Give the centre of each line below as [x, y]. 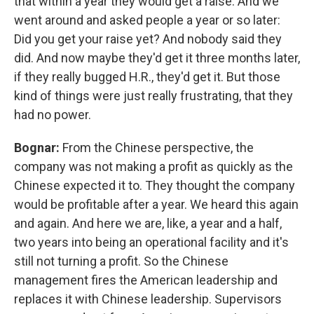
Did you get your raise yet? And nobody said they [148, 39]
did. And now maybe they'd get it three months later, [157, 58]
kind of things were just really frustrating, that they [153, 96]
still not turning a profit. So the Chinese [121, 261]
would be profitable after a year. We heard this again [156, 205]
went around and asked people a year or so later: [147, 20]
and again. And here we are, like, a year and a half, [148, 224]
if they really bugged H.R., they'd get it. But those [147, 77]
